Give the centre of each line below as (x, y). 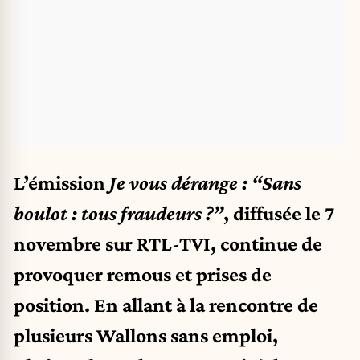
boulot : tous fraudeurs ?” (119, 213)
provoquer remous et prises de (143, 274)
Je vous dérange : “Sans (205, 182)
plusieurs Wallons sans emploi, (146, 335)
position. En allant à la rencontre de (166, 304)
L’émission (61, 182)
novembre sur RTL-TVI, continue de (168, 243)
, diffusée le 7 (279, 213)
